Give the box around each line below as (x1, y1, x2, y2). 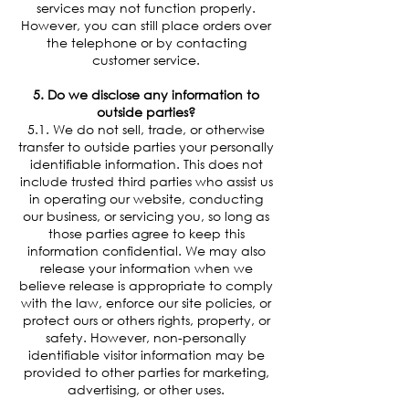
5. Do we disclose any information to (33, 85, 259, 103)
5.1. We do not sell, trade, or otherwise (27, 120, 265, 138)
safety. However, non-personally (46, 328, 246, 346)
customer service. (92, 50, 200, 68)
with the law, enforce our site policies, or (21, 293, 271, 311)
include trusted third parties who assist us (19, 172, 273, 190)
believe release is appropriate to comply (19, 276, 273, 294)
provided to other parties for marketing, (23, 362, 269, 381)
